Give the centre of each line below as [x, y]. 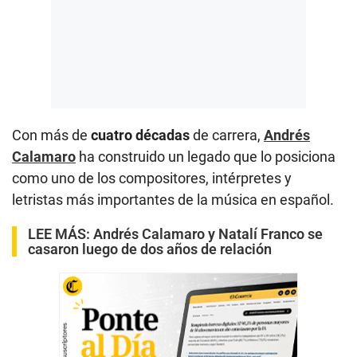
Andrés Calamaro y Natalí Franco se [208, 233]
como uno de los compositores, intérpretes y [152, 178]
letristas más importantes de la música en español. [173, 199]
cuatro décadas [140, 135]
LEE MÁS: [61, 233]
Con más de [51, 135]
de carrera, [227, 135]
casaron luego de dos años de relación [150, 249]
